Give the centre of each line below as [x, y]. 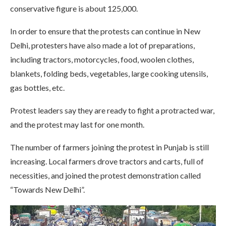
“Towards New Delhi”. [47, 190]
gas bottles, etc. [37, 88]
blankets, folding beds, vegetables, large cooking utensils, [109, 74]
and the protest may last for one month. [77, 125]
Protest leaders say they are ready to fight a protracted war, [112, 110]
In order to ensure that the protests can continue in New [105, 31]
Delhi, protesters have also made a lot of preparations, [102, 45]
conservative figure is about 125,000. [74, 9]
